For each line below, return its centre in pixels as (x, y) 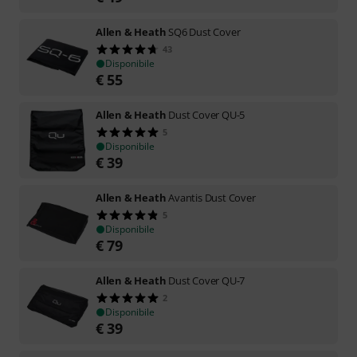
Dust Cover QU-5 (207, 114)
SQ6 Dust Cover (204, 31)
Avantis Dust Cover (212, 197)
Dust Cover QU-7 (207, 280)
